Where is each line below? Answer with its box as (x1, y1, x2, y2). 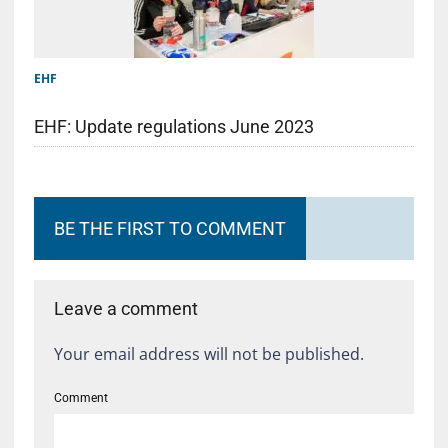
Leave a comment (53, 297, 198, 319)
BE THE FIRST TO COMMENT (53, 217, 286, 239)
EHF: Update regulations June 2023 (33, 115, 314, 137)
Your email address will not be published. (53, 342, 364, 365)
